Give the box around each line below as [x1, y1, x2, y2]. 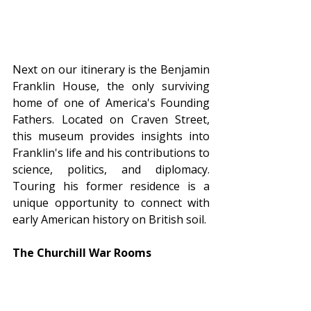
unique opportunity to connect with [12, 194, 210, 210]
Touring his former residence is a [12, 178, 210, 194]
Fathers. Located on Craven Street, [12, 111, 210, 127]
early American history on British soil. [12, 211, 206, 227]
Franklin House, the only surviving [12, 78, 210, 94]
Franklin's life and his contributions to [12, 144, 210, 160]
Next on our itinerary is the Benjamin [12, 61, 210, 77]
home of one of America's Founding [12, 94, 210, 110]
